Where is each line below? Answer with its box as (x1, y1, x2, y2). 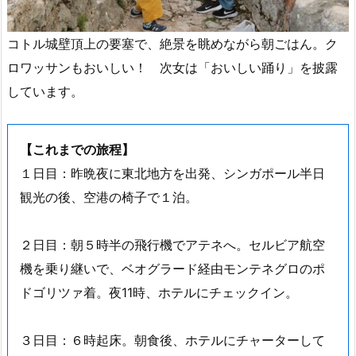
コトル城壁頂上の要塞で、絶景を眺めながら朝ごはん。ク (7, 36, 338, 52)
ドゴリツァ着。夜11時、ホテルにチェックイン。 (20, 284, 298, 300)
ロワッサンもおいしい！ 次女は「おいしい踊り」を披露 (7, 60, 338, 75)
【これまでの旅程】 (20, 141, 134, 157)
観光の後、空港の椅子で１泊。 (20, 188, 198, 205)
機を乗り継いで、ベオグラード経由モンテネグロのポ (20, 260, 325, 277)
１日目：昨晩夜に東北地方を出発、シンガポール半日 (20, 164, 325, 181)
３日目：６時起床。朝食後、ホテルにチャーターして (20, 331, 325, 348)
